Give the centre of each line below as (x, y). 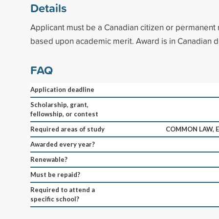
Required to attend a (63, 189)
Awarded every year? (63, 144)
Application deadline (62, 89)
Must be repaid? (55, 174)
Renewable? (49, 159)
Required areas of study (67, 129)
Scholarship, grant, (59, 104)
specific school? (55, 199)
